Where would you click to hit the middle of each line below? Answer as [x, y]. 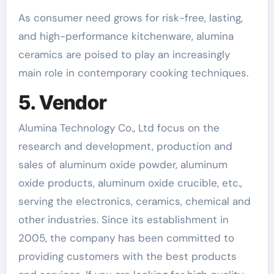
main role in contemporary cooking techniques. [133, 72]
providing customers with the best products [127, 256]
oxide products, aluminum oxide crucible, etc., [130, 183]
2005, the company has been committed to [126, 238]
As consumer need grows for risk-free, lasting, [130, 17]
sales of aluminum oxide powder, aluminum [123, 165]
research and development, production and [125, 146]
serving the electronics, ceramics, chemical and [134, 201]
